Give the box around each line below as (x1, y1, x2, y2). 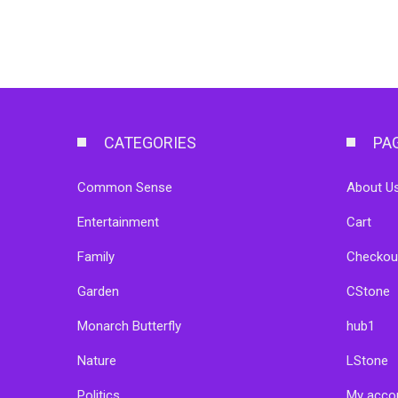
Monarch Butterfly (77, 317, 181, 334)
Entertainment (77, 213, 159, 230)
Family (77, 248, 115, 265)
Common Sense (77, 179, 172, 195)
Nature (77, 352, 116, 369)
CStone (346, 283, 390, 299)
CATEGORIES (104, 132, 196, 152)
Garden (77, 283, 119, 299)
